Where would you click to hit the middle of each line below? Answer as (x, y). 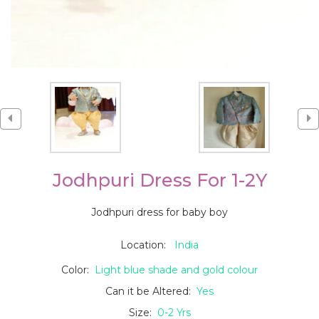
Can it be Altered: (150, 291)
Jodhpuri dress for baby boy (159, 212)
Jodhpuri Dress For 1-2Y (159, 180)
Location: (147, 245)
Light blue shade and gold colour (176, 270)
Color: (78, 270)
